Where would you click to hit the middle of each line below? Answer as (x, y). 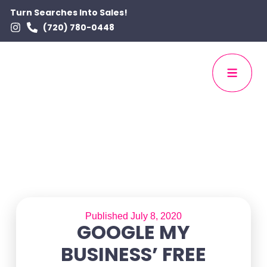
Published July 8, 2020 (133, 216)
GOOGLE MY (133, 232)
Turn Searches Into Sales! (69, 13)
